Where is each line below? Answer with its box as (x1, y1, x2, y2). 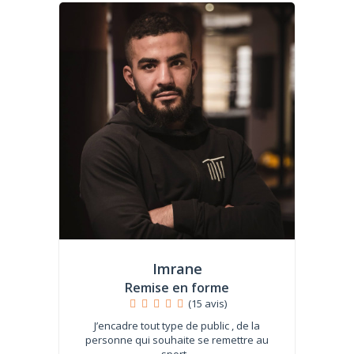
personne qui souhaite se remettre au (85, 332, 269, 347)
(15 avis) (188, 296, 228, 311)
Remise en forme (125, 278, 229, 296)
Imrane (152, 258, 202, 278)
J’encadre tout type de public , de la (94, 318, 260, 333)
